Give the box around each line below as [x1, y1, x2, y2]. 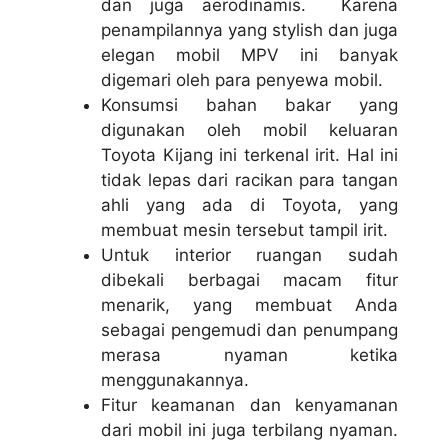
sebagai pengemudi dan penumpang [101, 319, 398, 340]
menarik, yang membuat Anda [101, 294, 398, 315]
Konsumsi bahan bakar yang [101, 94, 398, 115]
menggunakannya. [101, 369, 249, 390]
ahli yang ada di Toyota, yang [101, 194, 398, 215]
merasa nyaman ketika [101, 344, 398, 365]
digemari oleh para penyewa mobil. [101, 69, 383, 90]
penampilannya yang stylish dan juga [101, 19, 398, 40]
